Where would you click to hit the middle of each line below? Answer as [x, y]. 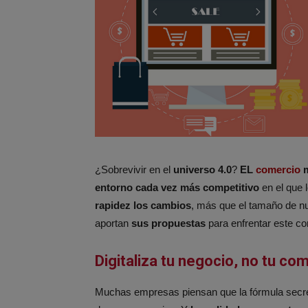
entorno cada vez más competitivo [177, 187]
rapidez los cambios [143, 205]
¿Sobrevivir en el [134, 169]
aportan [113, 223]
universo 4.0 [202, 169]
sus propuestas [168, 223]
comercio [278, 169]
